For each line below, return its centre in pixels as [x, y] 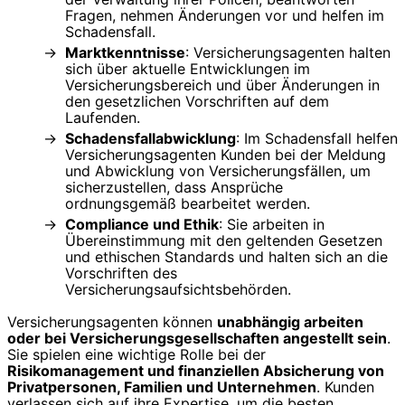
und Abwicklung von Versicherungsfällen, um [218, 171]
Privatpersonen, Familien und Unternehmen [162, 387]
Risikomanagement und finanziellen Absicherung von [196, 371]
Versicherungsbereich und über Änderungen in [222, 85]
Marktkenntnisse [125, 53]
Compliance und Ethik [142, 225]
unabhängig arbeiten [290, 322]
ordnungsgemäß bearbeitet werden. [188, 204]
